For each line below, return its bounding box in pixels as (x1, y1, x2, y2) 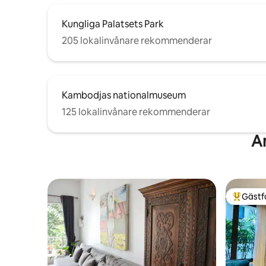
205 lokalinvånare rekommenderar (62, 34, 212, 47)
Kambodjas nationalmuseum (62, 88, 186, 102)
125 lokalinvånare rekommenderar (62, 105, 210, 118)
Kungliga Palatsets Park (62, 17, 164, 30)
